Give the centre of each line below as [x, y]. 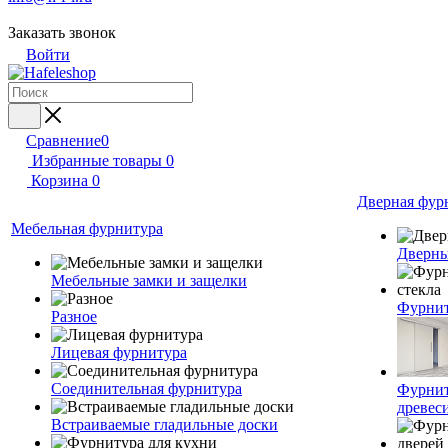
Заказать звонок [62, 32]
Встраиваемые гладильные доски [164, 424]
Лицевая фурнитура [119, 352]
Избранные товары [97, 160]
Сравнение [63, 140]
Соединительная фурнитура [146, 388]
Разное [74, 316]
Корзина [59, 180]
